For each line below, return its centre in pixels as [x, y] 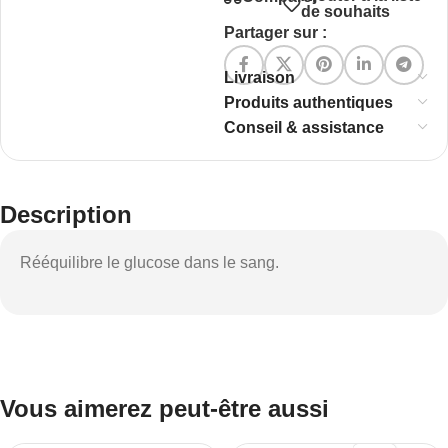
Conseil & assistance [304, 127]
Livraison [259, 77]
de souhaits [345, 11]
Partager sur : [275, 32]
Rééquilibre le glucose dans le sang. [149, 262]
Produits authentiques [308, 102]
